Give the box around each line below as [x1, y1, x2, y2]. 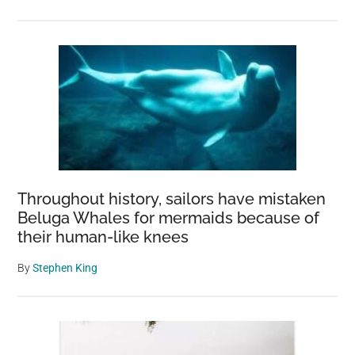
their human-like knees [17, 227, 189, 246]
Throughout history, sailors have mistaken [17, 189, 326, 208]
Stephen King [32, 261, 98, 274]
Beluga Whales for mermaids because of [17, 208, 320, 227]
